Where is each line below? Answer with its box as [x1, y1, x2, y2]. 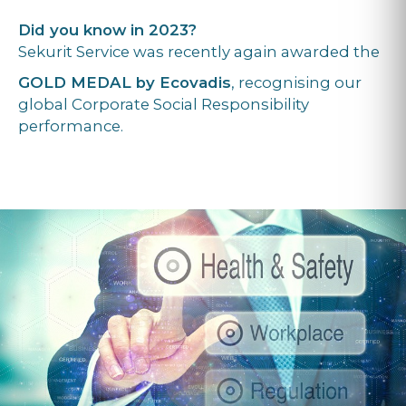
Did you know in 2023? [18, 21, 197, 40]
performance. [18, 117, 123, 136]
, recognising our [231, 73, 362, 92]
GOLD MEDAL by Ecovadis [18, 73, 231, 92]
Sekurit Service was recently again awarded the [18, 43, 380, 62]
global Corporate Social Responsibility [18, 95, 309, 114]
